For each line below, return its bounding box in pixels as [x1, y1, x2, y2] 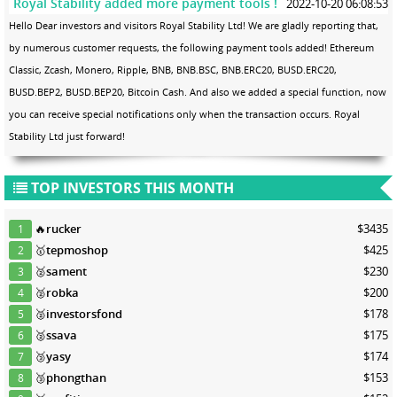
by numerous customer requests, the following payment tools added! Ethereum [9, 40, 374, 54]
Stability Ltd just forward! [9, 128, 125, 143]
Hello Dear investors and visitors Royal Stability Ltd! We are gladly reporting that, [9, 18, 378, 32]
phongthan [46, 369, 107, 385]
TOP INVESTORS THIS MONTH [27, 177, 234, 198]
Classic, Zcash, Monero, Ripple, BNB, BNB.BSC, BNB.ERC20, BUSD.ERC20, [9, 62, 337, 76]
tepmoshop [46, 241, 109, 258]
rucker [46, 220, 82, 237]
